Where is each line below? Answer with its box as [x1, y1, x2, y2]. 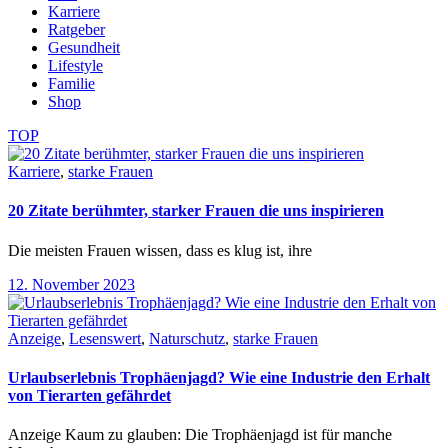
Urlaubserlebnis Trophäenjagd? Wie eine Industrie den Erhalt [8, 368, 430, 386]
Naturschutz [149, 329, 225, 347]
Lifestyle [48, 57, 103, 74]
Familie [48, 75, 95, 92]
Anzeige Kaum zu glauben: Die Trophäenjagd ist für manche [8, 426, 392, 444]
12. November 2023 [8, 275, 135, 293]
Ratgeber [48, 21, 105, 38]
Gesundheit [48, 39, 120, 56]
